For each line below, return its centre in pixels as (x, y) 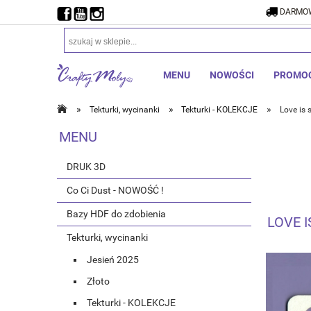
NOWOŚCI (232, 75)
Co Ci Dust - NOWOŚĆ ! (115, 191)
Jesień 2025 (113, 260)
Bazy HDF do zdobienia (116, 214)
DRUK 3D (86, 167)
